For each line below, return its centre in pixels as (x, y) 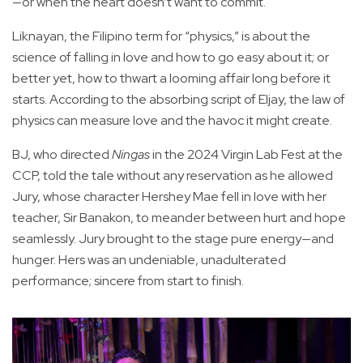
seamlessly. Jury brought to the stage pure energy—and (173, 238)
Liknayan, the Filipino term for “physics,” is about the (161, 36)
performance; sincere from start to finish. (128, 280)
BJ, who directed (62, 154)
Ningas (131, 154)
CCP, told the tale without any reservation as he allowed (173, 175)
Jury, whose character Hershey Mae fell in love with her (169, 196)
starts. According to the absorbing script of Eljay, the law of (179, 99)
